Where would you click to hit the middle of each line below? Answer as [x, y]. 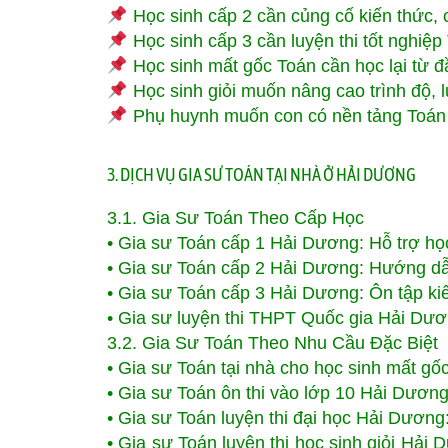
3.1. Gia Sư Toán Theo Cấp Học [235, 218]
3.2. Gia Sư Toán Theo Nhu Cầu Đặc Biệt [272, 343]
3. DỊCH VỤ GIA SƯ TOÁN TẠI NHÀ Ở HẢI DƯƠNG [261, 174]
